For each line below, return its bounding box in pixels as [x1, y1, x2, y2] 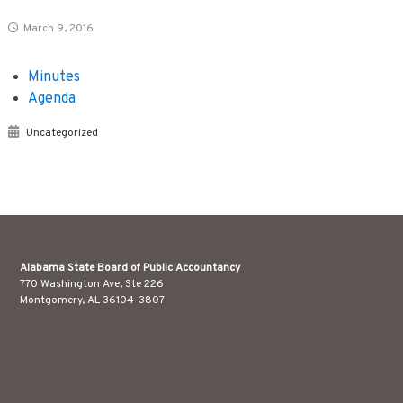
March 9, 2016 [22, 22, 94, 36]
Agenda [28, 89, 76, 108]
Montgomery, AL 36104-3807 [19, 292, 165, 308]
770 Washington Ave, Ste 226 [19, 276, 164, 291]
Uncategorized [25, 125, 98, 140]
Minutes [28, 67, 81, 86]
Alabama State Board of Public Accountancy [19, 260, 240, 275]
